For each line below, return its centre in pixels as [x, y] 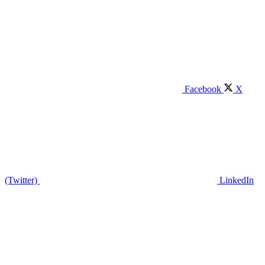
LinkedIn [237, 180]
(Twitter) [21, 180]
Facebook [203, 89]
